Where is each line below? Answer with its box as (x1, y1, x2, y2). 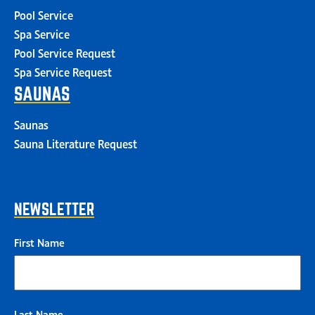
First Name (14, 233, 65, 249)
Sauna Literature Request (14, 134, 137, 150)
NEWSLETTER (14, 199, 94, 218)
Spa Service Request (14, 63, 112, 79)
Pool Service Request (14, 44, 115, 60)
